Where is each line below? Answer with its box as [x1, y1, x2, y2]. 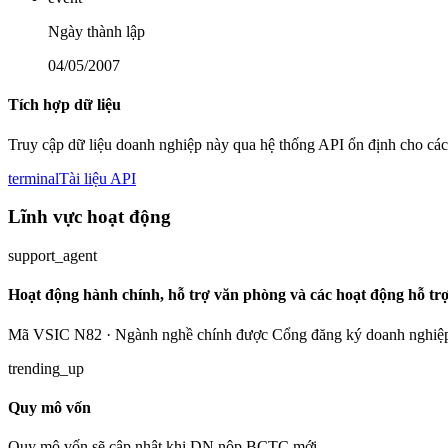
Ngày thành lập [48, 23, 145, 41]
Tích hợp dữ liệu [8, 96, 121, 114]
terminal [8, 169, 59, 187]
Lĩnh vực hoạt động [8, 206, 171, 228]
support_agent [8, 247, 97, 265]
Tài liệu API [59, 169, 136, 187]
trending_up [8, 359, 84, 377]
